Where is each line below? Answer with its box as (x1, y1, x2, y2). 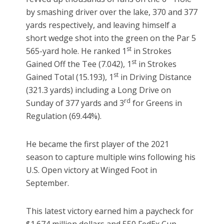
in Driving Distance (118, 71, 192, 83)
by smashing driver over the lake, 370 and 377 (26, 6, 198, 18)
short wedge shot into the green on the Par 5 (26, 32, 196, 44)
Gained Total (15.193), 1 (26, 71, 114, 83)
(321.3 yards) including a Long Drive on (26, 84, 171, 96)
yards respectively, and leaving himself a (26, 19, 176, 31)
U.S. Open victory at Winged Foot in (26, 164, 157, 176)
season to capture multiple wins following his (26, 151, 196, 163)
